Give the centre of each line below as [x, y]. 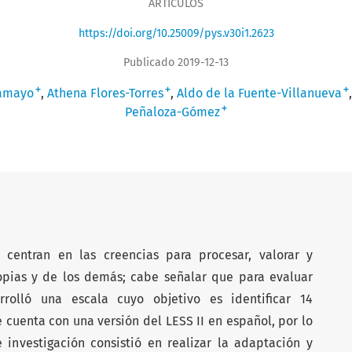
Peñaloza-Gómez [172, 112]
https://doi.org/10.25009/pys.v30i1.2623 [176, 33]
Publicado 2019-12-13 [176, 62]
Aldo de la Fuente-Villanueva [259, 93]
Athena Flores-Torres [105, 93]
